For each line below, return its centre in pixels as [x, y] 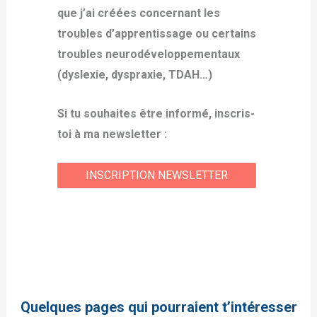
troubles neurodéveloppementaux [148, 54]
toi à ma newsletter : [112, 134]
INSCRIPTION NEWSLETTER [156, 175]
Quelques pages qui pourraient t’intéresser [158, 307]
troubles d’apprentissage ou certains [156, 34]
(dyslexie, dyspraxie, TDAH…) [134, 75]
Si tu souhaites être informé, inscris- [156, 113]
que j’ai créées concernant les [138, 13]
